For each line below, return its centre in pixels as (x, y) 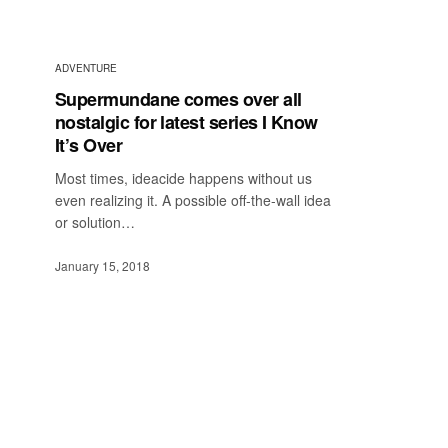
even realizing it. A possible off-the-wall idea (193, 200)
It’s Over (89, 145)
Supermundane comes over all (178, 99)
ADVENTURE (86, 68)
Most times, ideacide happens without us (184, 178)
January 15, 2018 (102, 265)
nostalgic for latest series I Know (186, 122)
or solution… (95, 222)
